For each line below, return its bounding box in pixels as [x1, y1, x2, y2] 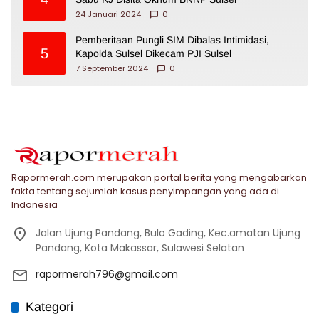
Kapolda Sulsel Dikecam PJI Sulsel [75, 47, 231, 59]
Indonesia [11, 197, 58, 211]
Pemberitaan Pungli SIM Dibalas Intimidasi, [75, 33, 269, 46]
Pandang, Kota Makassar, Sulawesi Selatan [36, 240, 244, 255]
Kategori [26, 299, 73, 314]
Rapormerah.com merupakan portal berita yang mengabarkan [11, 170, 307, 184]
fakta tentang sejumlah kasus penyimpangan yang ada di [11, 184, 279, 198]
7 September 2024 [75, 62, 148, 74]
